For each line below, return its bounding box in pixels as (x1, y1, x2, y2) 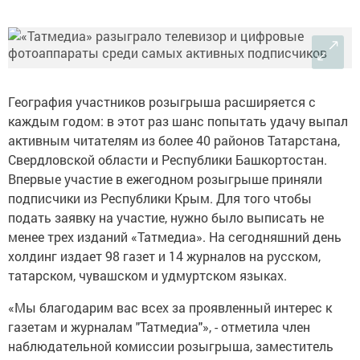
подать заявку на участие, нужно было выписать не (8, 209, 324, 226)
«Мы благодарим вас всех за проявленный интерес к (8, 299, 332, 316)
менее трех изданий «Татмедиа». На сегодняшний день (8, 228, 342, 245)
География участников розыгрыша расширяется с (8, 93, 316, 110)
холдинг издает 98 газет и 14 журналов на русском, (8, 247, 321, 264)
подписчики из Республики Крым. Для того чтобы (8, 190, 312, 207)
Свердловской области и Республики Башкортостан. (8, 151, 327, 168)
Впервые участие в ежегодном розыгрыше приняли (8, 170, 322, 187)
